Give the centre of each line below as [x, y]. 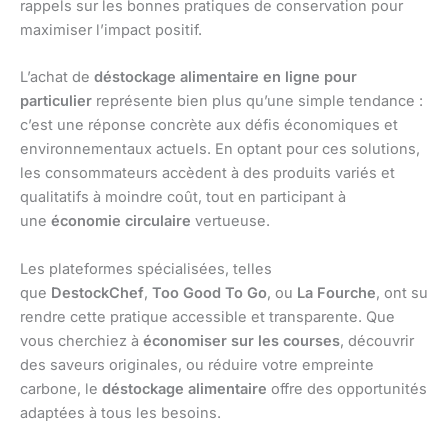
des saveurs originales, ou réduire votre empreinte [197, 364]
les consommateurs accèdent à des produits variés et [207, 173]
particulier [56, 101]
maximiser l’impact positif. [111, 29]
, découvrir [377, 340]
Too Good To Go [209, 292]
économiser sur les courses [241, 340]
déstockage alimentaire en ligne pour [225, 77]
